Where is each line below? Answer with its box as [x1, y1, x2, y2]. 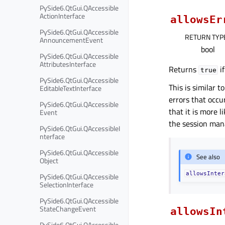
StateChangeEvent [40, 203, 96, 214]
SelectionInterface [40, 179, 93, 190]
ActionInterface [40, 10, 85, 21]
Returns [169, 63, 198, 75]
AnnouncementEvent [40, 34, 103, 45]
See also [196, 152, 220, 162]
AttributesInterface [40, 58, 96, 69]
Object [40, 155, 58, 166]
